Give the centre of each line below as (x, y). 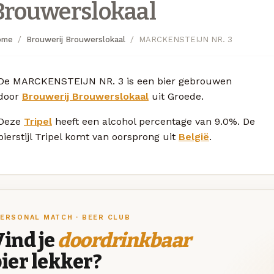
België (194, 136)
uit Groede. (176, 96)
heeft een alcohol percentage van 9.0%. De (154, 121)
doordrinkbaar (124, 240)
